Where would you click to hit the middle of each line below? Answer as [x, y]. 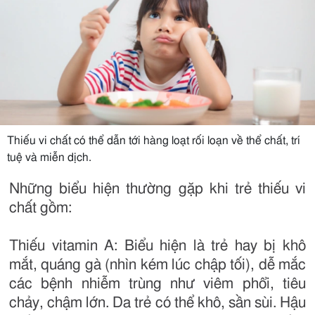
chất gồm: [40, 208]
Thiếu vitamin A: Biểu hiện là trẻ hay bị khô [157, 246]
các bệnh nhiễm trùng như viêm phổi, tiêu [157, 284]
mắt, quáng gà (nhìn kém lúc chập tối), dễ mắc [157, 265]
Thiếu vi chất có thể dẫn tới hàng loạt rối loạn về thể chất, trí [154, 141]
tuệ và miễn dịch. [49, 157]
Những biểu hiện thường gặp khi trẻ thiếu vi [157, 189]
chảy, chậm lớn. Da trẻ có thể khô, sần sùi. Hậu [157, 303]
